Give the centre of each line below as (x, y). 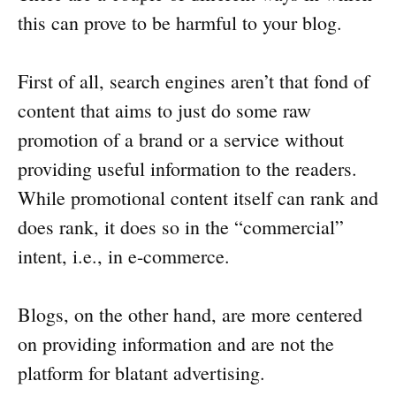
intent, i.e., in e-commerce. (124, 256)
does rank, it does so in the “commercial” (181, 227)
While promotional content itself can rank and (198, 198)
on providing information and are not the (176, 344)
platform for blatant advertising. (141, 373)
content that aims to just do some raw (164, 110)
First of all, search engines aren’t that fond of (194, 81)
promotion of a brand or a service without (181, 140)
